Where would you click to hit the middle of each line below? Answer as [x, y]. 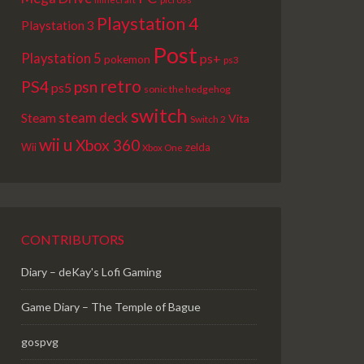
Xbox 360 [108, 145]
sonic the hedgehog [187, 89]
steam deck [93, 117]
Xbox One [162, 147]
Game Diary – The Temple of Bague [111, 307]
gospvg [40, 342]
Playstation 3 [58, 25]
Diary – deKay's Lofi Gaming [91, 272]
